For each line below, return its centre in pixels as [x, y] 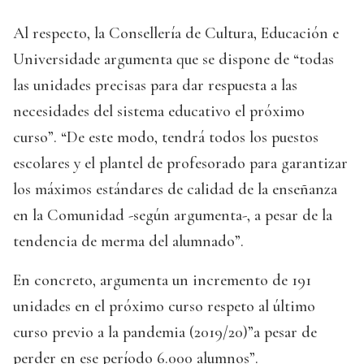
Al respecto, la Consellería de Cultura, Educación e [176, 34]
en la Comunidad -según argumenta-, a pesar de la [173, 216]
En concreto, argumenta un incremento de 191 [162, 281]
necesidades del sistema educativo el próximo [159, 112]
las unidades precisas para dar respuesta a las [155, 86]
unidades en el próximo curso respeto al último [164, 307]
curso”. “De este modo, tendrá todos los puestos [166, 138]
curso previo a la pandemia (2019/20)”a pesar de [165, 333]
